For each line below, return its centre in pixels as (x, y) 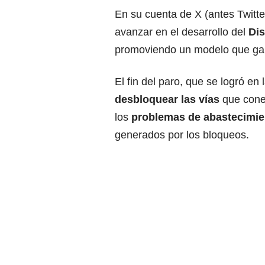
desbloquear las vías (167, 99)
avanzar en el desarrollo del (182, 32)
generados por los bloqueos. (182, 135)
